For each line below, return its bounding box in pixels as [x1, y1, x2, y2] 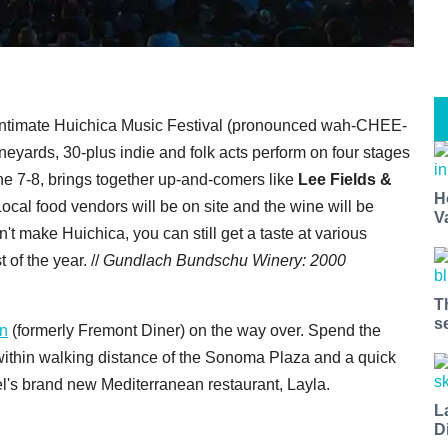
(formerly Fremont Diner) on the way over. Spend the [8, 322, 381, 340]
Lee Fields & [298, 171, 392, 189]
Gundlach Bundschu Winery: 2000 [103, 252, 346, 270]
